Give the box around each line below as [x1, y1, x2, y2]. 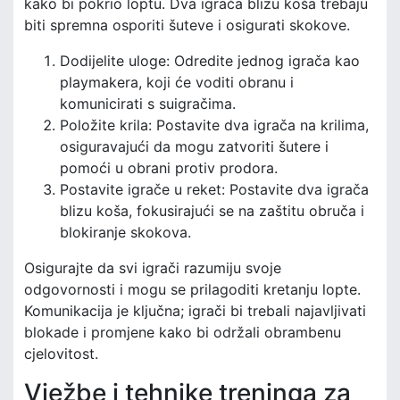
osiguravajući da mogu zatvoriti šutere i [60, 137, 329, 155]
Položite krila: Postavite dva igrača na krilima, [60, 115, 369, 134]
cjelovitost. [24, 344, 98, 362]
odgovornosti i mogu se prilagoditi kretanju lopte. [24, 279, 361, 298]
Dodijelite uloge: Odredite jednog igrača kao [60, 51, 360, 70]
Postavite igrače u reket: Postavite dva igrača [60, 179, 369, 198]
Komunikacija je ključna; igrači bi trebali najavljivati [24, 301, 366, 320]
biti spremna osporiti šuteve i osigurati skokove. [24, 15, 350, 34]
